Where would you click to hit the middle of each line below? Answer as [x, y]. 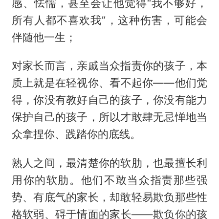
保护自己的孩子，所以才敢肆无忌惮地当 [109, 117]
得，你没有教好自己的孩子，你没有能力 [109, 100]
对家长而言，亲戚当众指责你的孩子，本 [109, 66]
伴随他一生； [44, 37]
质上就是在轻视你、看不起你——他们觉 [109, 83]
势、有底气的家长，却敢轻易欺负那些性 [109, 197]
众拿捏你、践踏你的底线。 [76, 134]
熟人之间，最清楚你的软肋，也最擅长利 [109, 163]
